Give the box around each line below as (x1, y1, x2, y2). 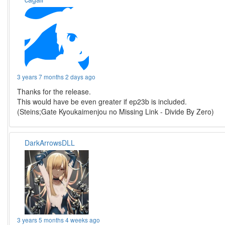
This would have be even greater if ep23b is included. (17, 96, 187, 107)
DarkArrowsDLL (25, 138, 75, 148)
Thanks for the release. (17, 86, 91, 97)
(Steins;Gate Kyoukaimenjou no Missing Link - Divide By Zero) (17, 106, 214, 117)
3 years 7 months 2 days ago (17, 72, 96, 81)
